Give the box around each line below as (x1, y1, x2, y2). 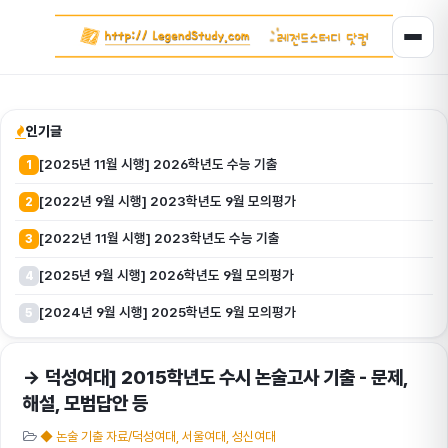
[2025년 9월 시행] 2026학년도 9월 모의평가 (39, 267, 294, 283)
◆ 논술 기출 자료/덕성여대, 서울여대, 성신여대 (40, 429, 276, 444)
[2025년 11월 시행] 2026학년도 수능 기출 (39, 156, 278, 172)
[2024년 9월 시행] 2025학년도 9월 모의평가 (39, 304, 296, 320)
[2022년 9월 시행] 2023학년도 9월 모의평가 (39, 193, 296, 209)
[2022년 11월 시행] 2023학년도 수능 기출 (39, 230, 280, 246)
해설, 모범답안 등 (23, 392, 148, 415)
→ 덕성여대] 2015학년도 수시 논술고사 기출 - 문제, (23, 366, 408, 389)
